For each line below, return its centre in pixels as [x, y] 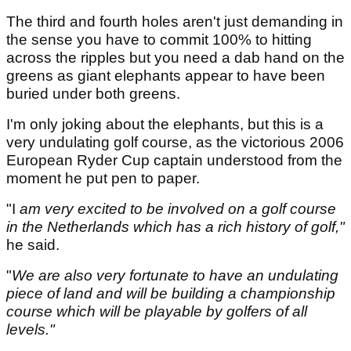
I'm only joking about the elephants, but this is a [165, 124]
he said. [33, 244]
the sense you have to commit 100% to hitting [159, 39]
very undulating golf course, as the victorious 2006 [175, 142]
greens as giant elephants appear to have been [166, 75]
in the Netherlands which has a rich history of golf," [175, 226]
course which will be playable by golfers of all [157, 311]
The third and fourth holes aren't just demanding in [175, 21]
